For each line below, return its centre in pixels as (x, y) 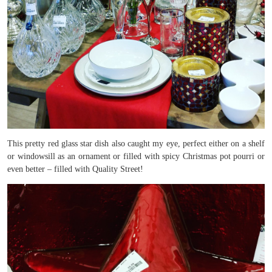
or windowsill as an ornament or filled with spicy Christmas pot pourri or (136, 156)
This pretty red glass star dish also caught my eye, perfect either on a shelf (136, 144)
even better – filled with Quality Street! (75, 169)
